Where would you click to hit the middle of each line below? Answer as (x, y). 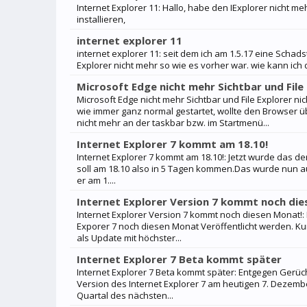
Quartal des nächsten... (125, 295)
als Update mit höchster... (129, 238)
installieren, (101, 19)
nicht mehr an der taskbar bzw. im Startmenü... (173, 123)
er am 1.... (96, 180)
